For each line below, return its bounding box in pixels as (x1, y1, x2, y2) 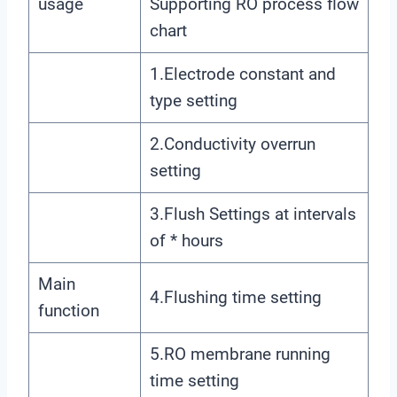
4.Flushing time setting (149, 286, 322, 307)
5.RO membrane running (149, 343, 331, 364)
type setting (149, 90, 237, 111)
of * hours (149, 230, 223, 251)
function (37, 300, 99, 321)
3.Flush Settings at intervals (149, 203, 356, 224)
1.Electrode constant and (149, 63, 336, 84)
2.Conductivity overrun (149, 133, 315, 154)
